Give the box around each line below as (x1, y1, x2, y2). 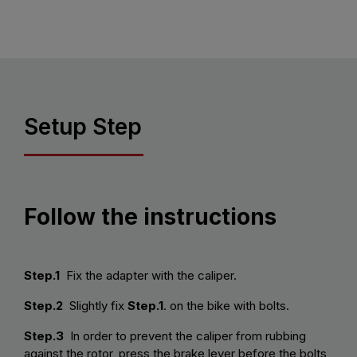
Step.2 (24, 298, 66, 314)
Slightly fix (66, 298, 127, 314)
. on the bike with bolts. (163, 298, 289, 314)
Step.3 (24, 328, 64, 344)
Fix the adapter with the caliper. (60, 268, 237, 284)
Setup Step (24, 113, 142, 141)
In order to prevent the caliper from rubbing (64, 328, 306, 344)
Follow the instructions (24, 203, 277, 231)
